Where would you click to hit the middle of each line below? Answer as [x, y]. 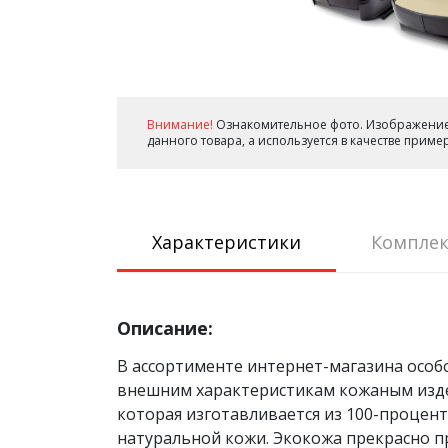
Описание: [165, 328]
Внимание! [180, 125]
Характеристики [226, 242]
